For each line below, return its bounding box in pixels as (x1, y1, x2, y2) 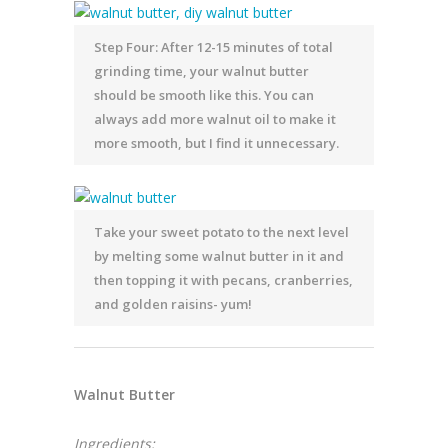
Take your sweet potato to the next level (94, 223, 349, 242)
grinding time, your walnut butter (94, 62, 309, 81)
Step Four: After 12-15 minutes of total (94, 38, 333, 57)
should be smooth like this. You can (94, 86, 314, 105)
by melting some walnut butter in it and (94, 247, 344, 266)
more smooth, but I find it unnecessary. (94, 134, 339, 153)
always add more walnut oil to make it (94, 110, 336, 129)
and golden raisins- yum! (94, 295, 252, 314)
